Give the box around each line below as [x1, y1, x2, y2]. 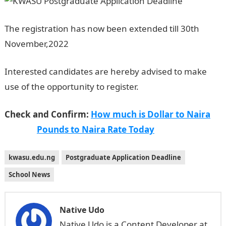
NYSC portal [140, 81, 188, 92]
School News [8, 170, 50, 179]
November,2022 [4, 38, 71, 49]
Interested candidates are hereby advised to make [4, 66, 207, 77]
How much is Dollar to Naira [90, 108, 210, 120]
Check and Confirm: [4, 108, 91, 120]
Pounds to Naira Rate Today [36, 124, 154, 135]
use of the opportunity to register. [4, 81, 141, 92]
